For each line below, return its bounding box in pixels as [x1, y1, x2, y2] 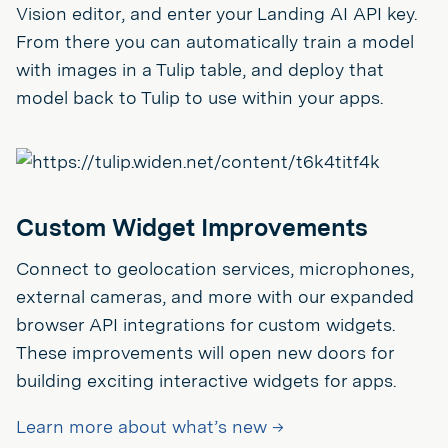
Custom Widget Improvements [16, 212, 368, 242]
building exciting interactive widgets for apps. [16, 369, 396, 391]
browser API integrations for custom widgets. [16, 313, 395, 335]
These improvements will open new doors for [16, 341, 394, 363]
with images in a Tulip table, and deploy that [16, 58, 384, 80]
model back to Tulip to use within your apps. [16, 86, 383, 108]
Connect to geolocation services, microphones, [16, 257, 414, 279]
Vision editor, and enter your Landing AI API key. [16, 2, 417, 24]
